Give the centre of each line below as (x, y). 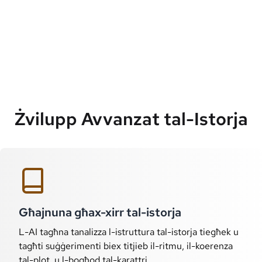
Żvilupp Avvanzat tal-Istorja (131, 119)
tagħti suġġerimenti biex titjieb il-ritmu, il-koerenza (126, 246)
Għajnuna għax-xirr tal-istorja (100, 212)
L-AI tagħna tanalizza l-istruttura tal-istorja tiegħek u (129, 232)
